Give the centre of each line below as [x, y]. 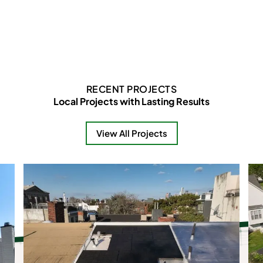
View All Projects [131, 133]
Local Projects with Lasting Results [131, 101]
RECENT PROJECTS [131, 89]
